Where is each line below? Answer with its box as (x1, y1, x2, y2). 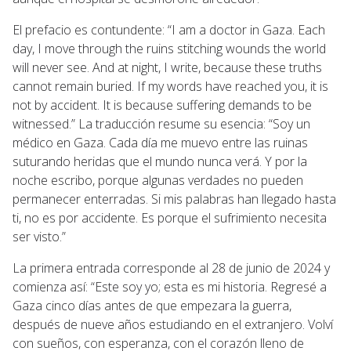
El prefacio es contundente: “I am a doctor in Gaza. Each (13, 20, 325, 38)
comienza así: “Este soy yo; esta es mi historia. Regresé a (13, 277, 327, 295)
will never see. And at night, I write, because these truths (13, 58, 322, 76)
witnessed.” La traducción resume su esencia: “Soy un (13, 114, 310, 132)
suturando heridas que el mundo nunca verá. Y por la (13, 152, 307, 170)
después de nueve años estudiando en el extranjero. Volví (13, 315, 333, 333)
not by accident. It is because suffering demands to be (13, 96, 312, 114)
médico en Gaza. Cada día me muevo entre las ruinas (13, 133, 308, 151)
